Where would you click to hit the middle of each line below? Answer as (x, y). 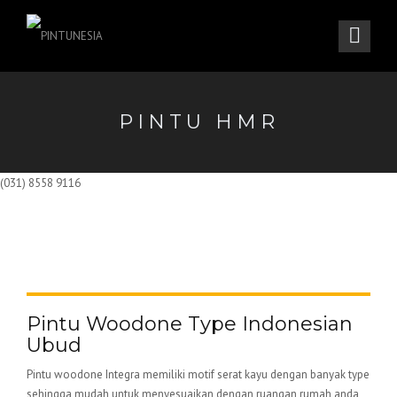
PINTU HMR (198, 122)
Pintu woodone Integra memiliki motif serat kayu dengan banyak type (198, 374)
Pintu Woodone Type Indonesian (190, 324)
